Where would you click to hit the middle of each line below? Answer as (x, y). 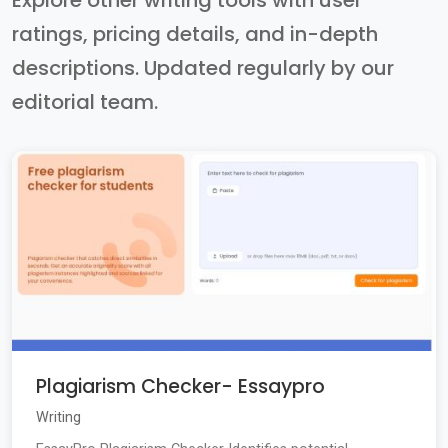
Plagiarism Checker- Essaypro (180, 387)
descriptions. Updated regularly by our (203, 68)
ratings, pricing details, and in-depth (195, 34)
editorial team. (85, 102)
